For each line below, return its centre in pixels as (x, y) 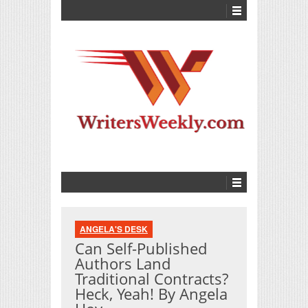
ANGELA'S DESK (114, 229)
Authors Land (123, 263)
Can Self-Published (141, 248)
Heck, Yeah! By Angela (151, 293)
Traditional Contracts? (152, 278)
